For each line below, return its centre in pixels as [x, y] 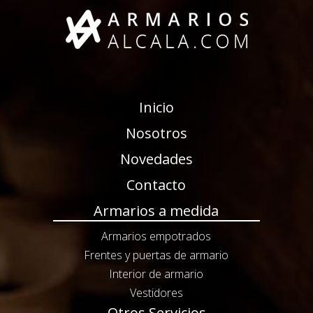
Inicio [156, 108]
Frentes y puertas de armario [156, 255]
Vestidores [156, 293]
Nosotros [156, 133]
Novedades [156, 159]
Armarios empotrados [156, 236]
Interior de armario [156, 274]
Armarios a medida [156, 211]
